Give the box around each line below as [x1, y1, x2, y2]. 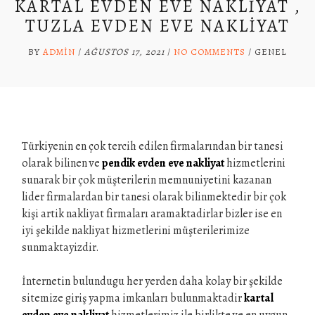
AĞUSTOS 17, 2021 [84, 46, 165, 58]
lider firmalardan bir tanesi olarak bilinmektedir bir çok [22, 189, 286, 205]
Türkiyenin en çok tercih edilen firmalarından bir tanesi [22, 139, 283, 154]
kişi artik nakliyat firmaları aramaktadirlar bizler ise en [22, 206, 282, 221]
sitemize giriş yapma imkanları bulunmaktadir [22, 290, 244, 306]
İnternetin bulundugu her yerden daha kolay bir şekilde [22, 274, 283, 289]
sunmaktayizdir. [22, 240, 99, 255]
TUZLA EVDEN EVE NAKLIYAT [25, 14, 290, 38]
